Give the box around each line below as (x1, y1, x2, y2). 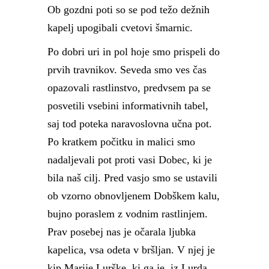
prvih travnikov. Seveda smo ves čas (47, 64, 207, 76)
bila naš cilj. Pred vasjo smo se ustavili (47, 172, 217, 184)
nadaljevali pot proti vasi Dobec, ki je (47, 154, 212, 166)
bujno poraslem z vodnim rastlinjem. (47, 208, 208, 220)
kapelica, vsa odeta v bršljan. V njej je (47, 244, 215, 256)
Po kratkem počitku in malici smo (47, 136, 195, 148)
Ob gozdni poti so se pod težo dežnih (47, 4, 210, 16)
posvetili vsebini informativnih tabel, (47, 100, 208, 112)
